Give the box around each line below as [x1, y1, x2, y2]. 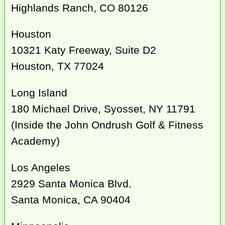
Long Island [11, 87, 68, 99]
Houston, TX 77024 [11, 60, 104, 72]
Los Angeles [11, 161, 71, 173]
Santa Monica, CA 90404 [11, 193, 131, 205]
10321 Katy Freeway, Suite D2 [11, 44, 157, 56]
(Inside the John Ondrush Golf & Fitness [11, 119, 204, 131]
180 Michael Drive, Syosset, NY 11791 [11, 103, 196, 115]
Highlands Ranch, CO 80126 [11, 2, 149, 14]
